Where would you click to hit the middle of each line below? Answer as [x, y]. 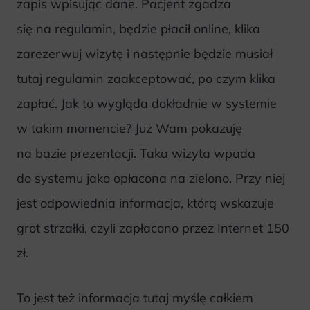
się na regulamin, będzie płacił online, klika [138, 28]
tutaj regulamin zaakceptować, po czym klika [146, 78]
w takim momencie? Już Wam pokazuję [129, 128]
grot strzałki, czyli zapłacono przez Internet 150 [153, 228]
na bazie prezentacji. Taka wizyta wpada [136, 153]
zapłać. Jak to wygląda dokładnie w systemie [147, 103]
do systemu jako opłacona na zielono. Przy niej [151, 178]
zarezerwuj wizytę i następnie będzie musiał [145, 53]
